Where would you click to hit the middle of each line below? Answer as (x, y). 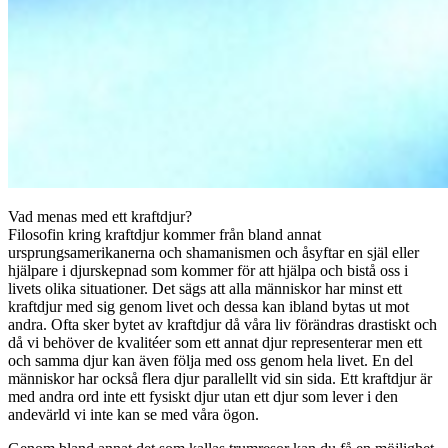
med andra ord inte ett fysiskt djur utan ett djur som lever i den (203, 396)
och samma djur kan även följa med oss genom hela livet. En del (210, 360)
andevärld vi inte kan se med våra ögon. (133, 414)
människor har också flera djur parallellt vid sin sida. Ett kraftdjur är (220, 378)
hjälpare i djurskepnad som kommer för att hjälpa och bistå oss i (208, 270)
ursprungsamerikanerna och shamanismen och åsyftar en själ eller (213, 252)
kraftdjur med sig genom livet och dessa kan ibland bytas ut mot (208, 306)
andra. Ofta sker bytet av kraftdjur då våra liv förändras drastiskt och (222, 324)
